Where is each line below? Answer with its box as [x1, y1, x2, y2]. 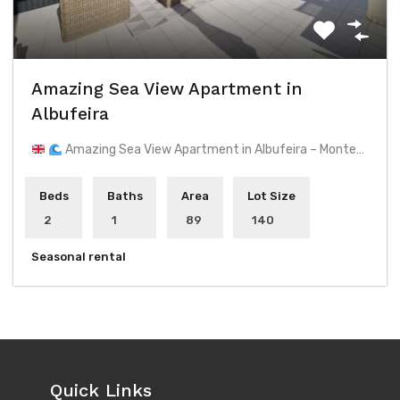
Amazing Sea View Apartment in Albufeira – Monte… [62, 142, 364, 158]
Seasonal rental [31, 249, 126, 263]
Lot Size [246, 189, 296, 204]
